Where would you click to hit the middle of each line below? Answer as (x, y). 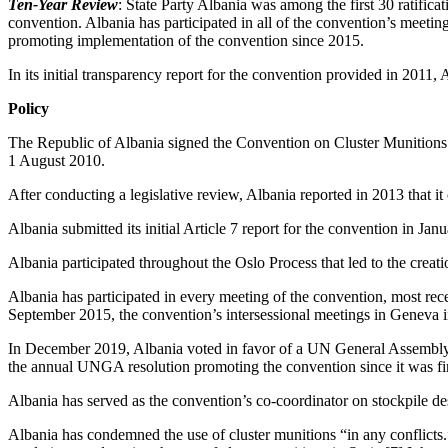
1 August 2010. (56, 160)
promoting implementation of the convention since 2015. (186, 40)
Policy (28, 108)
